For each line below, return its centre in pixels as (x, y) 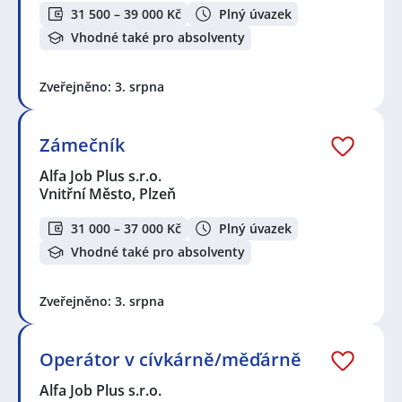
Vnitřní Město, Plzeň (108, 193)
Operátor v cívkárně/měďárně (170, 359)
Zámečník (82, 144)
